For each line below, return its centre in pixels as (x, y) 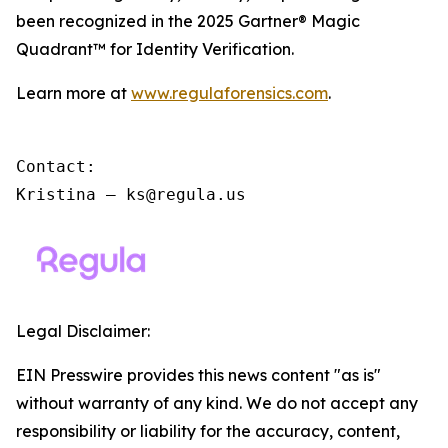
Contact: (56, 166)
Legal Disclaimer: (83, 331)
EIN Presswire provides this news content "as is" (198, 375)
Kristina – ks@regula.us (131, 194)
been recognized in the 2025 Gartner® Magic (188, 21)
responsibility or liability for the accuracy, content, (208, 431)
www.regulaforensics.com (229, 93)
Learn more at (73, 93)
